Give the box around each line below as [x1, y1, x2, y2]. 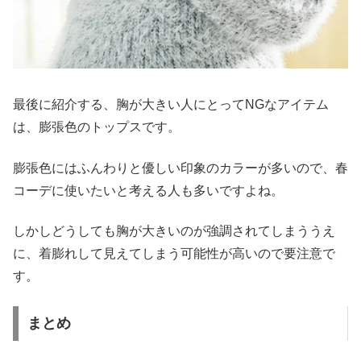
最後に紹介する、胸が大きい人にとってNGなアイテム [13, 98, 329, 112]
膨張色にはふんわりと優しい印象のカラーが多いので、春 [13, 160, 348, 175]
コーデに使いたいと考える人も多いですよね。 [13, 183, 284, 197]
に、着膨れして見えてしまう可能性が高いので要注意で [13, 247, 335, 261]
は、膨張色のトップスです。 [13, 120, 180, 135]
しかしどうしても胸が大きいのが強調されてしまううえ [13, 224, 335, 239]
